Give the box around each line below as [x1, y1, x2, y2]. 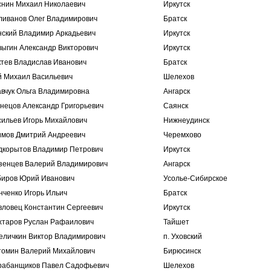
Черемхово [163, 131, 201, 139]
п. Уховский [163, 232, 202, 241]
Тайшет [163, 218, 189, 226]
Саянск [163, 102, 188, 110]
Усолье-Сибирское [163, 174, 227, 183]
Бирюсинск [163, 247, 201, 255]
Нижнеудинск [163, 116, 209, 125]
